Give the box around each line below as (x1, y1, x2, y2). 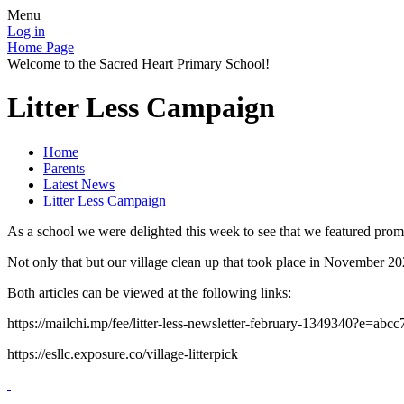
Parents (43, 160, 85, 176)
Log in (7, 23, 45, 39)
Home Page (7, 40, 74, 55)
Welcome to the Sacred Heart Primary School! (7, 56, 270, 71)
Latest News (43, 176, 115, 192)
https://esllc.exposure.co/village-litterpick (7, 345, 238, 362)
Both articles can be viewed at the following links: (7, 284, 291, 300)
